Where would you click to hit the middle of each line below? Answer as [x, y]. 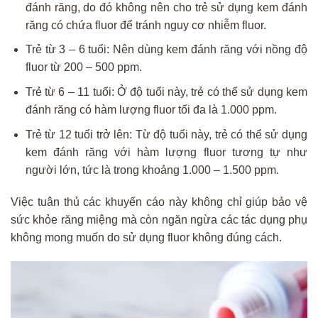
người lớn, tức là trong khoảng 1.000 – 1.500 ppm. [152, 170]
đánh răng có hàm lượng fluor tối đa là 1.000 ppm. [151, 109]
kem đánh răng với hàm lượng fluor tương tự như [166, 152]
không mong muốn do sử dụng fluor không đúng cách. [146, 238]
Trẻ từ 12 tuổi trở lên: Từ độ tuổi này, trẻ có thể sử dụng [166, 134]
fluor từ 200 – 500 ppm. [83, 67]
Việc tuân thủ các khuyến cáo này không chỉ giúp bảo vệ [159, 202]
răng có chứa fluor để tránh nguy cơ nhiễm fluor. [146, 25]
